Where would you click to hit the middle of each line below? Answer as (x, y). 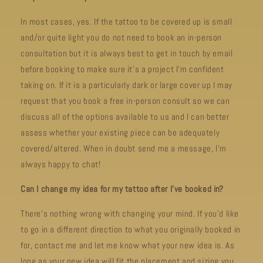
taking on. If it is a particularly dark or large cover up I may (127, 85)
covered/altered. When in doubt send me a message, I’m (124, 148)
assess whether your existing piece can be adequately (120, 132)
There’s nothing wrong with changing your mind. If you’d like (130, 213)
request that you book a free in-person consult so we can (125, 101)
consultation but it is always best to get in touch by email (127, 53)
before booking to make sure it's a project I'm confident (122, 69)
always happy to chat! (62, 164)
